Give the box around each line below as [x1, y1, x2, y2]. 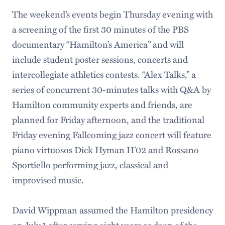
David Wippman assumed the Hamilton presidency [12, 203, 213, 216]
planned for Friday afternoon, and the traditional [12, 113, 204, 126]
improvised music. [12, 173, 84, 186]
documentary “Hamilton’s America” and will [12, 38, 184, 51]
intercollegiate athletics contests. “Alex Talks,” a [12, 68, 196, 81]
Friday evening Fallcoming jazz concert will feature [12, 128, 211, 141]
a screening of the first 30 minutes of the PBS [12, 23, 189, 36]
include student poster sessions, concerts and [12, 53, 188, 66]
